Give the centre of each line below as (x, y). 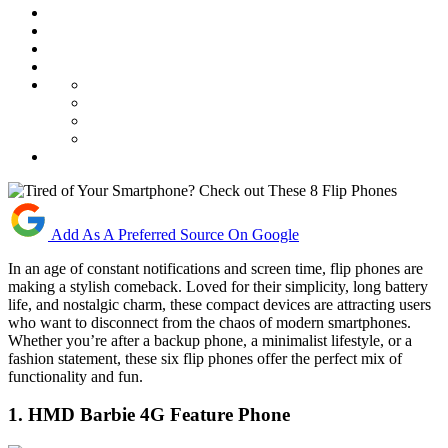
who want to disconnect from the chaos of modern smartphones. (209, 322)
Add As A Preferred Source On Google (175, 234)
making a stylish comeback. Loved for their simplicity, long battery (218, 286)
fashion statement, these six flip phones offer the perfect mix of (205, 358)
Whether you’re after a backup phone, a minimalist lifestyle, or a (210, 340)
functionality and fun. (75, 376)
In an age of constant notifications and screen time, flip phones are (215, 268)
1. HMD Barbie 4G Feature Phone (149, 415)
